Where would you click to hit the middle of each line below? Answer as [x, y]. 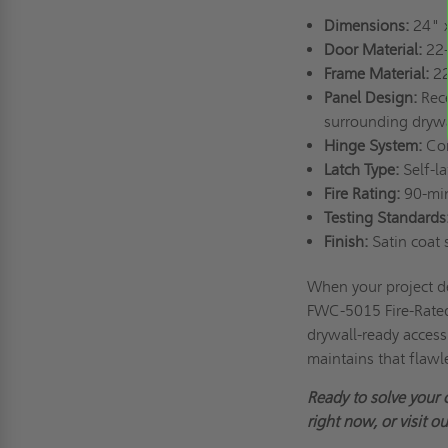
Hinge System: [372, 145]
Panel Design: [370, 97]
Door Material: [372, 49]
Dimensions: [366, 25]
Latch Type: [361, 169]
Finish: [345, 241]
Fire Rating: [361, 193]
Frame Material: [376, 73]
